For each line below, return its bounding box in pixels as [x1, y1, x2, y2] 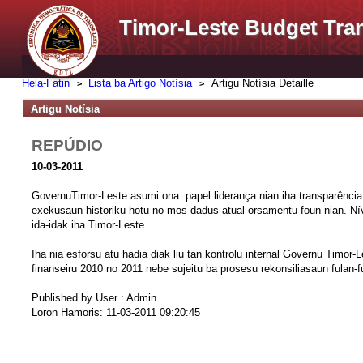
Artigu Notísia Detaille [211, 77, 314, 89]
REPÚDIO [31, 137, 103, 154]
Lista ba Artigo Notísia [88, 77, 192, 89]
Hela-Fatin [21, 77, 70, 89]
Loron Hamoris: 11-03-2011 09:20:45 [31, 306, 200, 318]
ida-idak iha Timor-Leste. [31, 219, 147, 231]
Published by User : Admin [31, 292, 156, 304]
